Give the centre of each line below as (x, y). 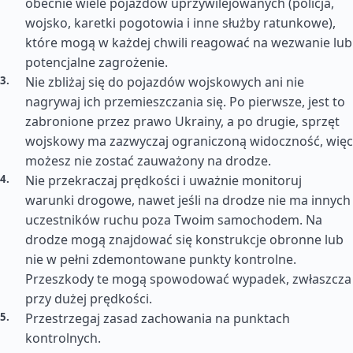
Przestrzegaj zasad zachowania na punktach (158, 318)
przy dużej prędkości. (89, 299)
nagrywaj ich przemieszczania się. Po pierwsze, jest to (185, 102)
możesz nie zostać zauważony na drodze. (148, 161)
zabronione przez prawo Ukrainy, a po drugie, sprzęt (182, 121)
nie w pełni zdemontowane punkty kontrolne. (161, 259)
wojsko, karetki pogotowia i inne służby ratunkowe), (180, 23)
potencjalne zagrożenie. (97, 62)
